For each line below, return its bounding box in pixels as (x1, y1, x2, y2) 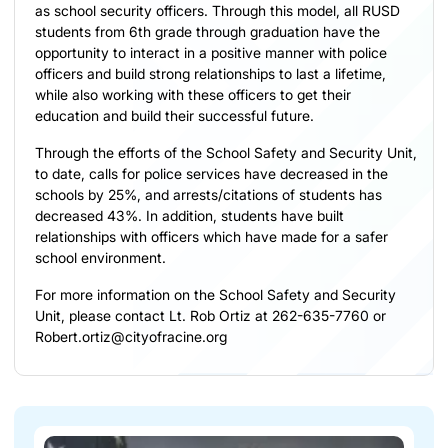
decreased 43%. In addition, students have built (35, 206, 344, 224)
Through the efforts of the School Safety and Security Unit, (35, 143, 417, 161)
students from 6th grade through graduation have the (35, 22, 380, 40)
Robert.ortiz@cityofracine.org (35, 327, 227, 345)
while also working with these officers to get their (35, 85, 351, 103)
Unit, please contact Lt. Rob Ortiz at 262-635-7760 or (35, 306, 390, 324)
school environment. (35, 248, 166, 266)
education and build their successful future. (35, 106, 314, 124)
